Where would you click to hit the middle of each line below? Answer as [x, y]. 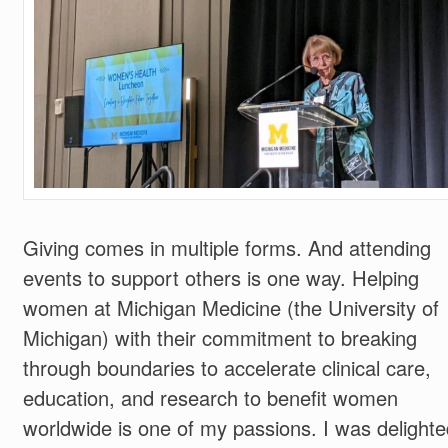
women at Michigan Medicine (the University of [230, 307]
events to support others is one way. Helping [220, 277]
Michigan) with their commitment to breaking [219, 337]
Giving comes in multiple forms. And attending [226, 247]
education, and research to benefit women [210, 397]
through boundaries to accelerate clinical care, [226, 367]
